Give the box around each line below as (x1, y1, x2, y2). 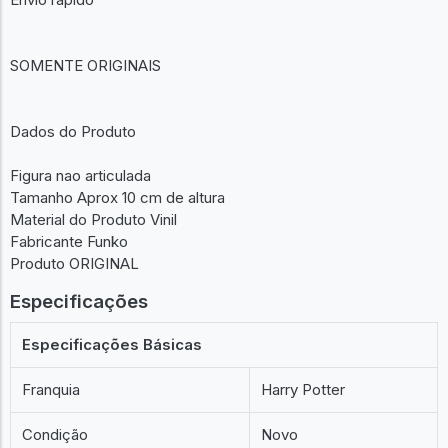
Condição (22, 424, 89, 444)
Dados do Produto (10, 122, 136, 141)
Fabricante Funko (10, 232, 128, 251)
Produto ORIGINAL (10, 254, 139, 273)
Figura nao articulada (10, 166, 151, 185)
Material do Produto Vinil (10, 210, 177, 229)
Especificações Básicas (22, 334, 203, 354)
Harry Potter (261, 379, 346, 399)
